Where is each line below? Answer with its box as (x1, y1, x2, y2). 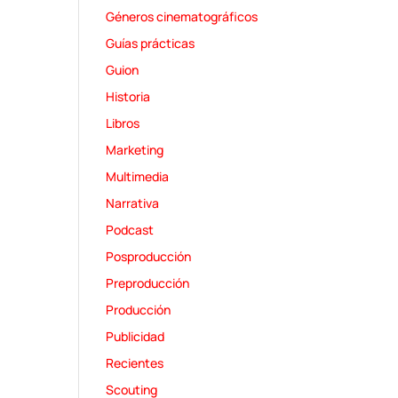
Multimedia (106, 168, 170, 186)
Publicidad (106, 328, 165, 346)
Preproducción (106, 275, 190, 292)
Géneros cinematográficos (106, 8, 259, 26)
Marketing (106, 141, 164, 159)
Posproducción (106, 248, 192, 266)
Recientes (106, 354, 164, 372)
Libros (106, 115, 140, 132)
